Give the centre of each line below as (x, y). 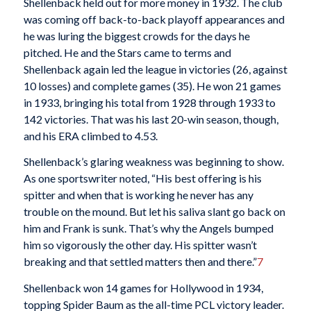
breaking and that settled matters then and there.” (140, 262)
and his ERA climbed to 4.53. (90, 135)
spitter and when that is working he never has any (138, 195)
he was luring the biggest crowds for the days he (136, 35)
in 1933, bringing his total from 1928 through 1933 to (149, 102)
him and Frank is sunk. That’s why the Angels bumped (148, 228)
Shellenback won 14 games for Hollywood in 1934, (143, 288)
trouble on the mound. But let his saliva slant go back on (154, 212)
